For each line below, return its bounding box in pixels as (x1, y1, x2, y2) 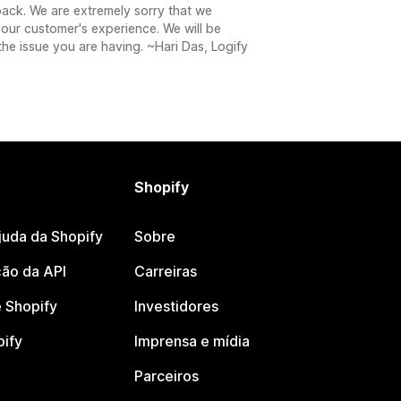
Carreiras (134, 262, 198, 280)
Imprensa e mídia (134, 332, 251, 350)
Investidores (134, 297, 219, 315)
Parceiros (134, 367, 200, 385)
